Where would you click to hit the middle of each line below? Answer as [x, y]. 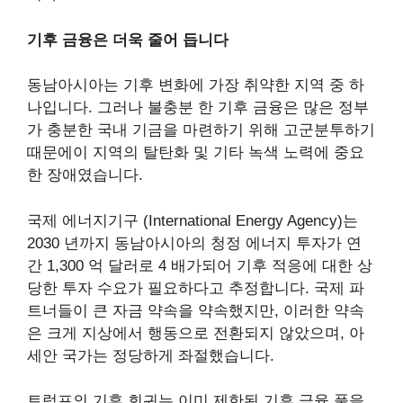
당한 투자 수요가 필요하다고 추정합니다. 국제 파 [196, 288]
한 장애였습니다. [85, 175]
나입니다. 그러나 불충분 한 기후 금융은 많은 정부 [198, 108]
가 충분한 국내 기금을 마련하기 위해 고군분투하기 [201, 130]
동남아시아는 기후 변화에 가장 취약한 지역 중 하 [196, 85]
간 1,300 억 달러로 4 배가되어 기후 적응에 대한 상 [200, 265]
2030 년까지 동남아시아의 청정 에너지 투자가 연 [194, 243]
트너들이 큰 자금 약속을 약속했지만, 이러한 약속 [196, 310]
